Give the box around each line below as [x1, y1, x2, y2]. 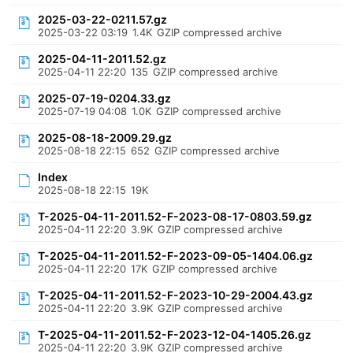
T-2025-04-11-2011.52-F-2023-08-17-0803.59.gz [38, 210, 313, 223]
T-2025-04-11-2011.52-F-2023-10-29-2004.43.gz [38, 288, 314, 302]
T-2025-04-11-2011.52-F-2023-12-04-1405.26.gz [38, 328, 312, 341]
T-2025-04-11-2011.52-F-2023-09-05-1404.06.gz [38, 249, 314, 262]
